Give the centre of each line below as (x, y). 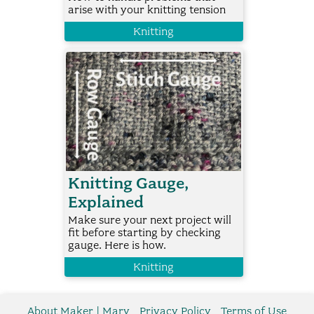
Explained (105, 203)
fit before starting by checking (144, 233)
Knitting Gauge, (128, 184)
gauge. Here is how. (117, 246)
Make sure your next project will (149, 220)
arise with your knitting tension (146, 10)
